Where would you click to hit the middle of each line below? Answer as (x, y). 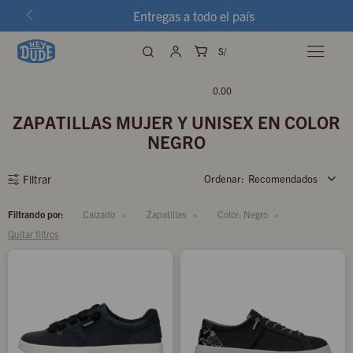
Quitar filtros (33, 234)
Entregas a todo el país (194, 16)
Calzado (99, 214)
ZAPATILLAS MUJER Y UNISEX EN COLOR (176, 122)
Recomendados (283, 178)
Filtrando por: (35, 214)
